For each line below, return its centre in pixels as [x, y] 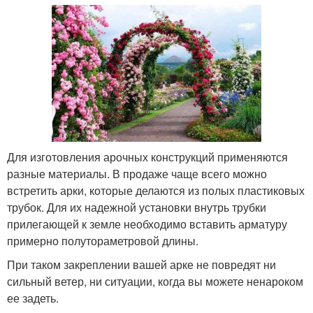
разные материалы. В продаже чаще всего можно [137, 174]
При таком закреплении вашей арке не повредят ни [141, 265]
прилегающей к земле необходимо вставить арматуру [147, 224]
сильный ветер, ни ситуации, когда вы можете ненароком [155, 282]
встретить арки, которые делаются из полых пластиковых [156, 191]
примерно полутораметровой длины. [103, 241]
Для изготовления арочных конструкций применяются [147, 157]
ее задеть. [33, 298]
